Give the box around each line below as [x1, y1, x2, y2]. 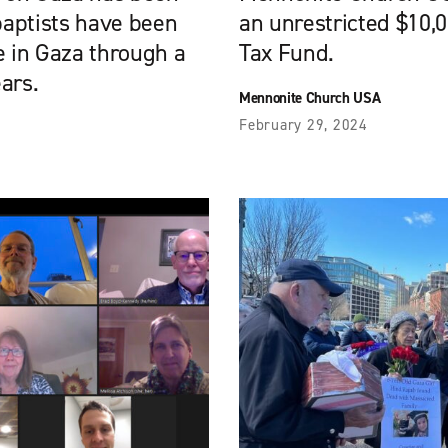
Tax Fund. [239, 37, 334, 69]
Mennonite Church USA [239, 88, 381, 108]
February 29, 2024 [239, 115, 368, 135]
